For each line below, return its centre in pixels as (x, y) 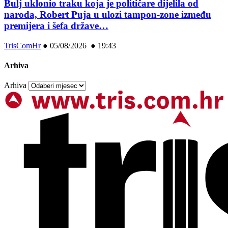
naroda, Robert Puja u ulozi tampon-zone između (108, 15)
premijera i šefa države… (56, 26)
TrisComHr (22, 45)
